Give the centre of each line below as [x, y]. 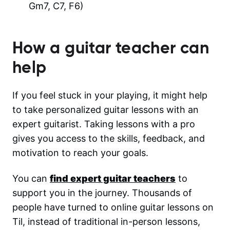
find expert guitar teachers [113, 178]
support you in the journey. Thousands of [102, 193]
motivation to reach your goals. [80, 152]
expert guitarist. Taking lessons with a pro [104, 124]
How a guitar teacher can [111, 47]
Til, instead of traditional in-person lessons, [106, 221]
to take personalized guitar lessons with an [106, 109]
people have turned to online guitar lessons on [113, 207]
